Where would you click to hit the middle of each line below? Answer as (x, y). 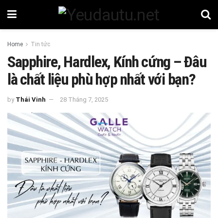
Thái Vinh (31, 99)
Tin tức (40, 44)
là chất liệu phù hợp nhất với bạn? (101, 79)
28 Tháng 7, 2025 (84, 99)
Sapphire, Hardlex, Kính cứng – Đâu (107, 62)
